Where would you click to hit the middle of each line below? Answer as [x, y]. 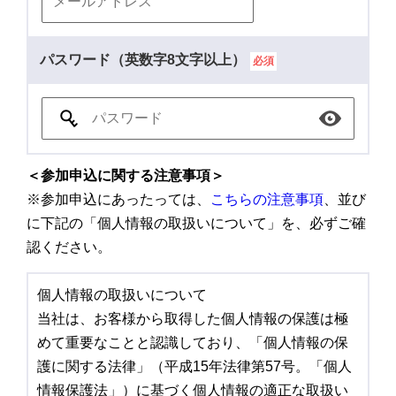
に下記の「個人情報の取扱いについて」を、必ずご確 [196, 223]
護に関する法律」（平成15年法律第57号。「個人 [194, 366]
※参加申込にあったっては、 [118, 199]
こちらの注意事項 [267, 199]
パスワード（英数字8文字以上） [143, 59]
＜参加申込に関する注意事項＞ [126, 175]
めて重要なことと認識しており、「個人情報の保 [193, 342]
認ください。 [69, 247]
